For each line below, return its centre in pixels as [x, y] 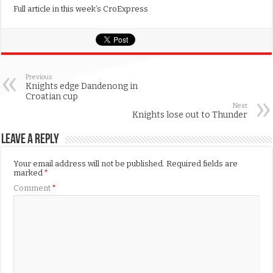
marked [29, 173]
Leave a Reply [30, 140]
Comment [33, 188]
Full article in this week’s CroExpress [81, 9]
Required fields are [202, 164]
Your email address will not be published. [89, 164]
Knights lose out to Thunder [190, 115]
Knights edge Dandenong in [82, 87]
